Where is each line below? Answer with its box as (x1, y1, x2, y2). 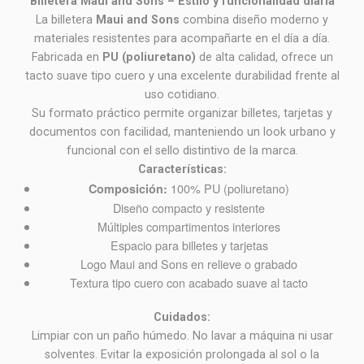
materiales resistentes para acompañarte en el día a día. (34, 31, 330, 45)
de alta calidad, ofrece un (195, 50, 333, 64)
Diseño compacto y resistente (113, 198, 266, 216)
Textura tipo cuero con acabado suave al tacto (70, 273, 309, 291)
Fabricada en (31, 50, 102, 64)
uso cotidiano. (145, 87, 219, 102)
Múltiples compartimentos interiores (97, 217, 281, 235)
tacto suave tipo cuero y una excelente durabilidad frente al (24, 68, 340, 83)
